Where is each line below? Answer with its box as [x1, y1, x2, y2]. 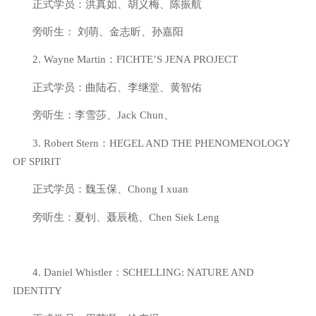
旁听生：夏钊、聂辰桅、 [32, 210, 149, 223]
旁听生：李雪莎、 [32, 109, 117, 121]
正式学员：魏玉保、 [32, 183, 128, 195]
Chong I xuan [127, 183, 188, 195]
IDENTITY [12, 284, 62, 297]
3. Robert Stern [32, 136, 99, 149]
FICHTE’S [116, 53, 165, 66]
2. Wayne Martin [32, 53, 106, 66]
